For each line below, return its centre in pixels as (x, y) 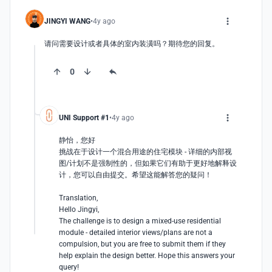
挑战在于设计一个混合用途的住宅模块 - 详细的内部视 (145, 152)
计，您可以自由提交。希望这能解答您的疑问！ (135, 175)
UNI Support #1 (84, 118)
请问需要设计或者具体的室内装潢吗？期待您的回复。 (132, 44)
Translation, (79, 198)
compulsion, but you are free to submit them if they (142, 244)
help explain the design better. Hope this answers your (147, 256)
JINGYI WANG (67, 21)
